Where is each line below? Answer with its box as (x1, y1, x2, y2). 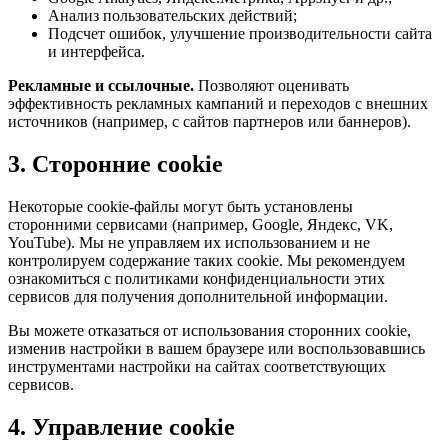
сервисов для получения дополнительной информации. (8, 288, 388, 306)
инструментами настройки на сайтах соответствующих (8, 358, 386, 376)
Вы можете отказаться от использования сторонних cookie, (8, 322, 411, 340)
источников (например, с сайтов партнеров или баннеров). (8, 113, 411, 131)
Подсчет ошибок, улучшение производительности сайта (48, 25, 432, 43)
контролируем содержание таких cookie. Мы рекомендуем (8, 252, 405, 270)
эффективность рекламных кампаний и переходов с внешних (8, 95, 428, 113)
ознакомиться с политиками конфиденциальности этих (8, 270, 385, 288)
